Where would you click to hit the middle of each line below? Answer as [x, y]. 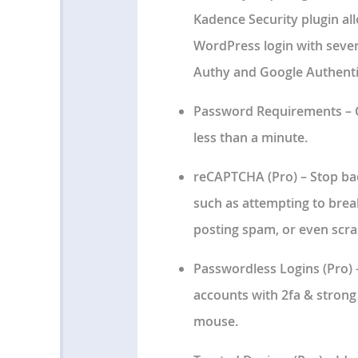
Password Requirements [267, 111]
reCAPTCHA [229, 177]
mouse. [215, 322]
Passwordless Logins [256, 269]
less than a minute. [250, 138]
